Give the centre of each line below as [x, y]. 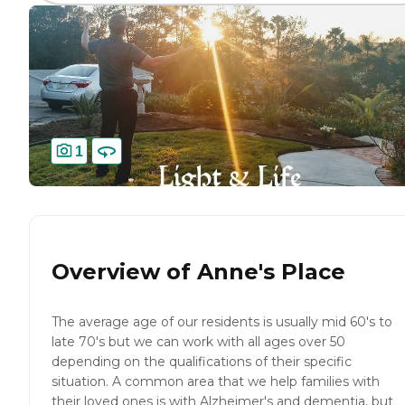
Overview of [124, 272]
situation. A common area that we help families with [216, 382]
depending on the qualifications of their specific [202, 362]
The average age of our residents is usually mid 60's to [222, 322]
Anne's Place [271, 272]
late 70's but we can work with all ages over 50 [198, 342]
